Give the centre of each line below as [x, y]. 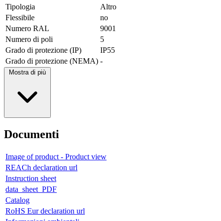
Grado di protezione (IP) [43, 50]
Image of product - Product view [56, 156]
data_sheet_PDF [31, 189]
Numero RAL [27, 28]
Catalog [18, 200]
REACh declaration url [41, 167]
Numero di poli [29, 39]
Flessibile [20, 17]
